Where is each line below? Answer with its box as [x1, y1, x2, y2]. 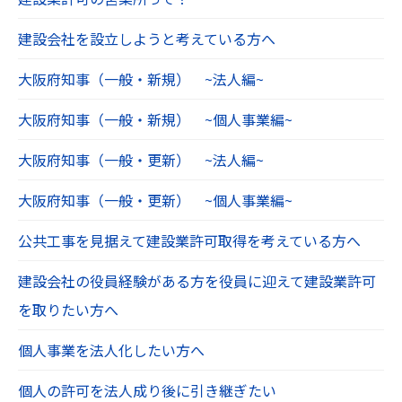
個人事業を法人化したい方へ [18, 338, 205, 361]
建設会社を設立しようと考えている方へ [18, 27, 275, 49]
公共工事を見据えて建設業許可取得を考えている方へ [18, 229, 361, 251]
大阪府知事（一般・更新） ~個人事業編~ [18, 188, 293, 211]
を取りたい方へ [18, 298, 118, 320]
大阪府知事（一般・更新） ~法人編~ [18, 148, 264, 170]
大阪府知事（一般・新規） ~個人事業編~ [18, 108, 293, 130]
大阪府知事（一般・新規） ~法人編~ [18, 67, 264, 90]
